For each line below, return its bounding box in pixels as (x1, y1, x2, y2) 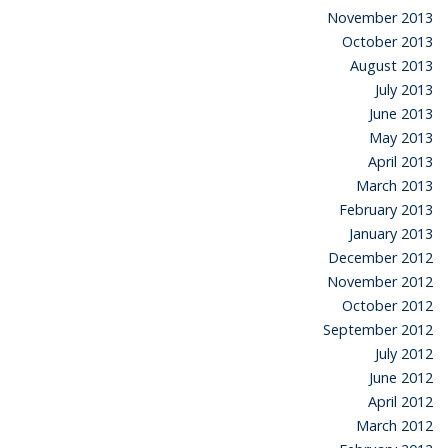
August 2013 (350, 55, 433, 75)
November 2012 (327, 271, 433, 291)
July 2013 (375, 79, 433, 99)
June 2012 (369, 367, 433, 387)
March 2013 (356, 175, 433, 195)
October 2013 (342, 31, 433, 51)
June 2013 (369, 103, 433, 123)
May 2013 (369, 127, 433, 147)
